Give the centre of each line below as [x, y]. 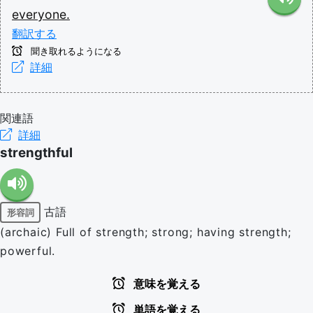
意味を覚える [166, 284]
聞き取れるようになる [75, 51]
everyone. [41, 14]
